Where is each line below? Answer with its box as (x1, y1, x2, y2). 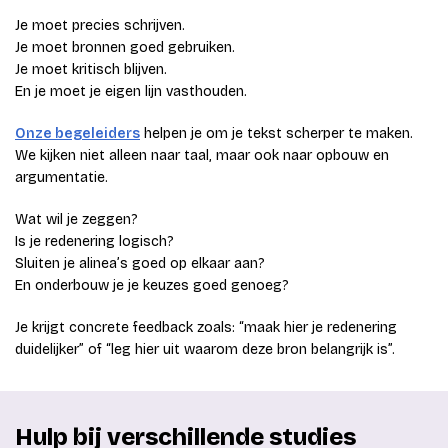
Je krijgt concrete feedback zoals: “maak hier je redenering (15, 319, 397, 337)
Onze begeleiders (15, 125, 140, 143)
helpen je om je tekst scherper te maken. (140, 125, 413, 143)
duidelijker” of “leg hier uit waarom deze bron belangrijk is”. (15, 341, 395, 359)
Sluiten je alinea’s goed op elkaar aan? (15, 255, 265, 273)
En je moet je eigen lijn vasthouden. (15, 83, 247, 101)
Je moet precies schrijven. (15, 17, 185, 35)
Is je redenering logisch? (15, 233, 174, 251)
